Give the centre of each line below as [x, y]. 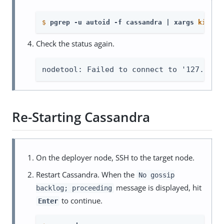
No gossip [156, 175]
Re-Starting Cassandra [81, 117]
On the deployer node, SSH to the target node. [115, 157]
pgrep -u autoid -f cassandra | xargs [124, 22]
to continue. [81, 200]
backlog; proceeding [74, 188]
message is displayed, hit [157, 187]
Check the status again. [75, 43]
